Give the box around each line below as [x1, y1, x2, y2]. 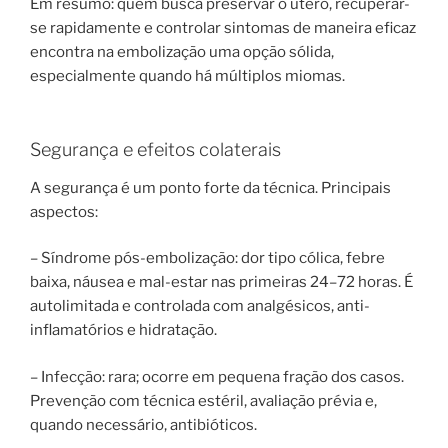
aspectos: [30, 202, 98, 221]
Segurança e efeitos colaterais [30, 139, 281, 161]
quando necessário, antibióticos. [30, 415, 257, 434]
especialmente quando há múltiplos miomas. [30, 66, 345, 85]
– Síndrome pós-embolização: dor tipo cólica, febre [30, 249, 385, 268]
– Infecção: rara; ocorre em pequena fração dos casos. [30, 367, 404, 386]
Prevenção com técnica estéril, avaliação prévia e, [30, 391, 377, 410]
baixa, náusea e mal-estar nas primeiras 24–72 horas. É [30, 273, 413, 292]
